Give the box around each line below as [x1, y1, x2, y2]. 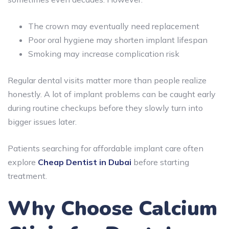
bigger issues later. [8, 116, 77, 127]
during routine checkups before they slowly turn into [8, 102, 203, 113]
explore [8, 156, 38, 167]
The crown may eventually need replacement [28, 20, 199, 31]
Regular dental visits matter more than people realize [8, 75, 207, 85]
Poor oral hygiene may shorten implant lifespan [28, 34, 208, 45]
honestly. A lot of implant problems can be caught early [8, 88, 216, 99]
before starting [131, 156, 189, 167]
